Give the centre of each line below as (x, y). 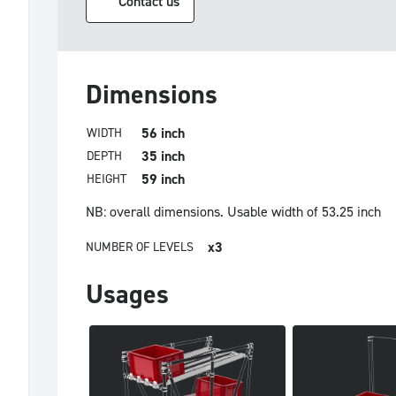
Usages (127, 295)
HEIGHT (107, 179)
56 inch (163, 133)
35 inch (163, 156)
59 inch (163, 179)
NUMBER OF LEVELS (140, 247)
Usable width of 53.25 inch (304, 212)
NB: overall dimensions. (155, 212)
